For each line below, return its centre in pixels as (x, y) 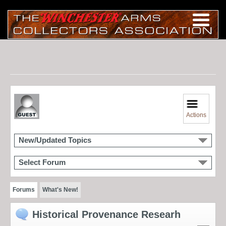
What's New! (60, 189)
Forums (24, 189)
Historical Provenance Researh (106, 214)
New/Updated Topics (55, 140)
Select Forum (42, 162)
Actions (196, 115)
